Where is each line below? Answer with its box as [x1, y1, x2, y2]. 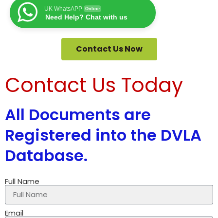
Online [85, 6, 100, 11]
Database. [5, 144, 88, 166]
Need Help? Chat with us [45, 13, 127, 21]
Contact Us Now [75, 43, 143, 54]
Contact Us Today [5, 71, 183, 99]
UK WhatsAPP [44, 5, 82, 12]
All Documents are [5, 103, 151, 126]
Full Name [5, 176, 39, 186]
